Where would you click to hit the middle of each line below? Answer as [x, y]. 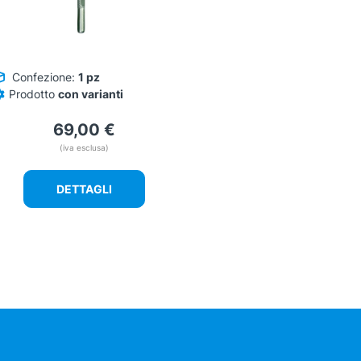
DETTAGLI [85, 189]
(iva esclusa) [85, 148]
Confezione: [44, 77]
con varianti [91, 94]
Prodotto [33, 94]
